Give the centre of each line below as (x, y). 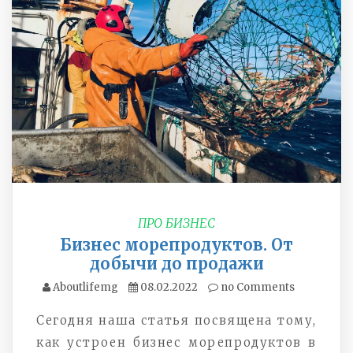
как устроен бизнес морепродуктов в (176, 342)
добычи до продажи (176, 263)
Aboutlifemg (85, 287)
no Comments (256, 287)
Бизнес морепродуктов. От (176, 244)
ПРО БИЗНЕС (176, 223)
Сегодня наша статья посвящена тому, (176, 320)
